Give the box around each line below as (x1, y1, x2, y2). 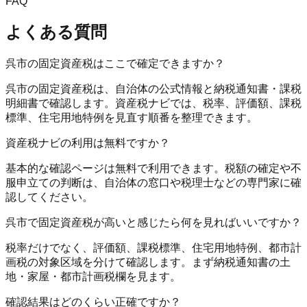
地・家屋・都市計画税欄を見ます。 (5, 270, 181, 282)
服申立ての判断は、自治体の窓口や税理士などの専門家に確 (5, 176, 302, 188)
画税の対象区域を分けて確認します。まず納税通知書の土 (5, 256, 291, 268)
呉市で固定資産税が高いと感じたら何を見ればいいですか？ (5, 216, 302, 228)
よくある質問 (5, 22, 107, 41)
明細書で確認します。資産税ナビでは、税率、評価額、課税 (5, 97, 302, 109)
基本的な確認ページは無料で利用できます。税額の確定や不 (5, 162, 302, 174)
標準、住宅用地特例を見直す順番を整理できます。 (5, 111, 258, 123)
